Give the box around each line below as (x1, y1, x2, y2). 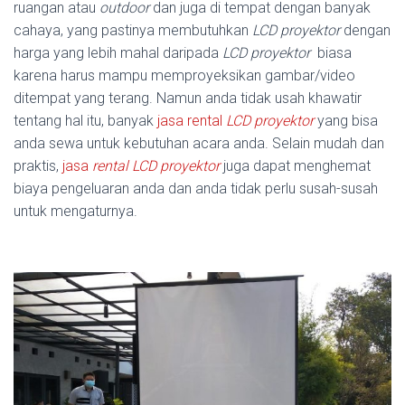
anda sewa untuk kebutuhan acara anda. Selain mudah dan (14, 134, 384, 152)
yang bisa (314, 111, 378, 129)
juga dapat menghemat (220, 156, 371, 174)
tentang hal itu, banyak (14, 111, 157, 129)
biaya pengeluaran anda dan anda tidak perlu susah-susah (14, 179, 378, 197)
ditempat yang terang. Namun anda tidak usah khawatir (14, 89, 362, 107)
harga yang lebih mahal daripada (14, 43, 222, 61)
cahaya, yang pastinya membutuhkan (14, 21, 252, 39)
